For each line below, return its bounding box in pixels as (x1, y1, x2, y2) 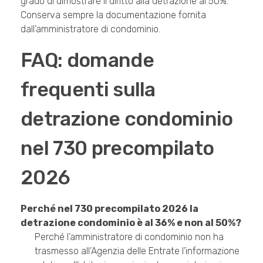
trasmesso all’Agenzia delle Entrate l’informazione (35, 245, 240, 257)
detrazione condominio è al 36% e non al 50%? (21, 217, 241, 229)
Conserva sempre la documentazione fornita (21, 9, 206, 21)
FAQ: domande (21, 48, 154, 72)
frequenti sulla (21, 77, 156, 101)
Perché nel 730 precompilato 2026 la (21, 203, 198, 215)
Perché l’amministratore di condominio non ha (35, 231, 224, 243)
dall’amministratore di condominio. (21, 23, 160, 35)
